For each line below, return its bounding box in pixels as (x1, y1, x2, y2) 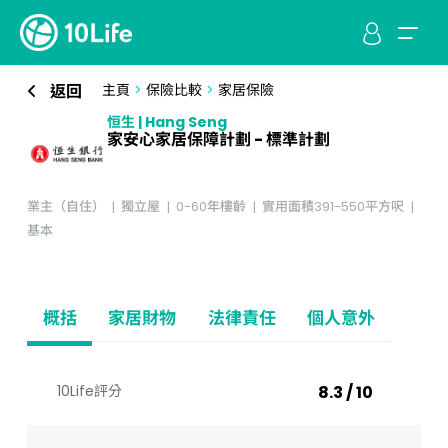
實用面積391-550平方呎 (261, 197, 404, 216)
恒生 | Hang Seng (106, 112, 227, 132)
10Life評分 (56, 381, 122, 401)
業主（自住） (26, 197, 105, 216)
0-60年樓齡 (175, 197, 246, 216)
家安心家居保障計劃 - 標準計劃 (106, 128, 330, 151)
